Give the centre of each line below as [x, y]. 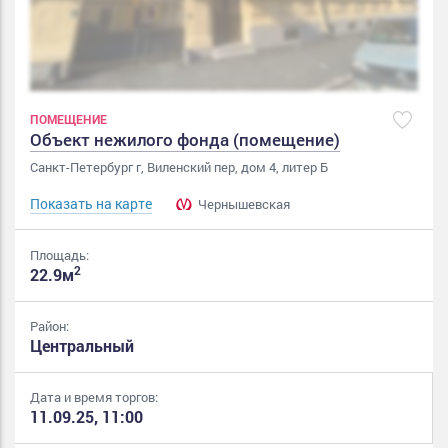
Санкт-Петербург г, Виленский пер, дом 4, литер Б [179, 167]
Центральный [82, 346]
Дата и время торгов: [94, 397]
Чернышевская [242, 204]
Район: [49, 326]
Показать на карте [91, 204]
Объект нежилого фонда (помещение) [185, 140]
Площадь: [59, 255]
